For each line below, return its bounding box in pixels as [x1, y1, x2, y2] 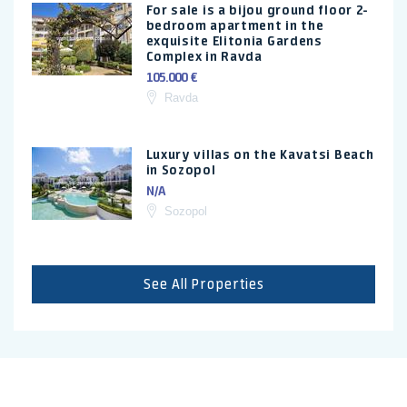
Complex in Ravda [145, 48, 263, 65]
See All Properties [143, 275, 264, 293]
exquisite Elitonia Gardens [145, 33, 323, 50]
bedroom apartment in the [145, 17, 324, 35]
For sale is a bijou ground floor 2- [145, 2, 370, 19]
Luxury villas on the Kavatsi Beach [145, 146, 374, 164]
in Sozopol [145, 162, 216, 179]
